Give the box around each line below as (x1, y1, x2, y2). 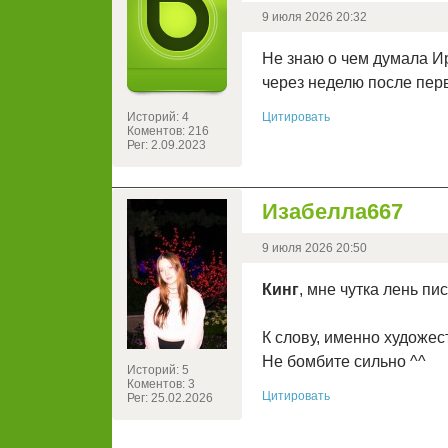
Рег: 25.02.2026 (127, 391, 213, 406)
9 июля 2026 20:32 (262, 10, 367, 25)
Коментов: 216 (127, 124, 209, 139)
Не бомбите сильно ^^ (262, 353, 426, 371)
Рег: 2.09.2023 (127, 138, 206, 153)
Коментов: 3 (127, 377, 195, 392)
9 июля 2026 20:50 (262, 241, 367, 256)
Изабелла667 (262, 199, 403, 225)
